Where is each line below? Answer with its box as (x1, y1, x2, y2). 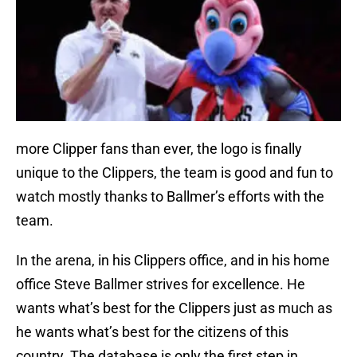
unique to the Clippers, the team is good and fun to (16, 164, 333, 182)
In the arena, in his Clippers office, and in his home (16, 252, 330, 269)
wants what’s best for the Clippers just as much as (16, 300, 332, 317)
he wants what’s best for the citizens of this (16, 324, 288, 341)
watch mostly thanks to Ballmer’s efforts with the (16, 188, 324, 206)
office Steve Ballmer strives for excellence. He (16, 276, 305, 293)
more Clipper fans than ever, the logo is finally (16, 140, 302, 158)
